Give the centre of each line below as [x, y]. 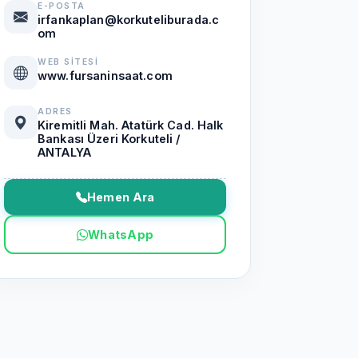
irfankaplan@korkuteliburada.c [129, 20]
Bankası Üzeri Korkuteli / [109, 139]
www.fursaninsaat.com [105, 76]
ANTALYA [65, 152]
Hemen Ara [121, 197]
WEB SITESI [68, 62]
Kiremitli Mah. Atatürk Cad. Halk [131, 125]
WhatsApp [121, 235]
